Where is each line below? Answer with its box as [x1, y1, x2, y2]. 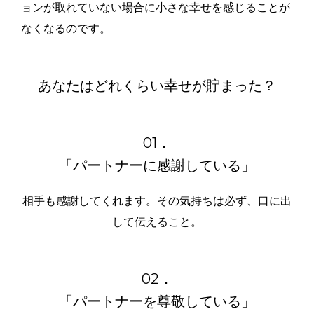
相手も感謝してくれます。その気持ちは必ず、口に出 [22, 195, 292, 207]
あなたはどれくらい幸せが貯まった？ [38, 77, 276, 95]
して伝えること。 [112, 216, 202, 228]
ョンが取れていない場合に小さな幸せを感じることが [21, 1, 290, 14]
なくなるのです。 [21, 22, 111, 35]
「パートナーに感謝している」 [59, 157, 255, 175]
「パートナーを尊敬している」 [59, 293, 255, 310]
